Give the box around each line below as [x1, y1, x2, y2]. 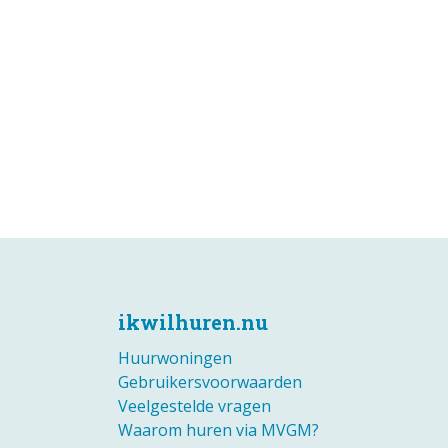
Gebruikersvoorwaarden [118, 371, 302, 393]
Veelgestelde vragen [118, 395, 271, 417]
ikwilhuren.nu [118, 309, 268, 335]
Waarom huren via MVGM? [118, 419, 319, 441]
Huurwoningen [118, 347, 232, 369]
